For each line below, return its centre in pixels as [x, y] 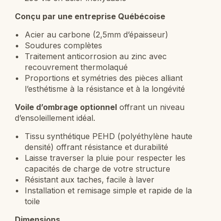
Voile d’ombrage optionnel [66, 107]
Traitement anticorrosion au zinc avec [96, 56]
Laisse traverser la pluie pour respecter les [105, 158]
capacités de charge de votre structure [97, 168]
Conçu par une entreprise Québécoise [90, 16]
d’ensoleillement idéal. [55, 118]
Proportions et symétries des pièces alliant [104, 78]
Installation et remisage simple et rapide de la [108, 190]
